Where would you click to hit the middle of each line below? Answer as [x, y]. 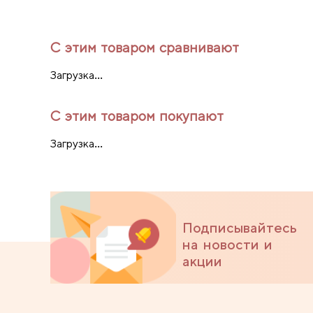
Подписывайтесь [240, 227]
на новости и [227, 244]
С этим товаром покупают [137, 116]
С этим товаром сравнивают [145, 47]
